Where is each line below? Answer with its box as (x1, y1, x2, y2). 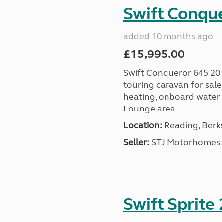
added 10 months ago (123, 31, 213, 42)
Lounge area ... (123, 103, 184, 114)
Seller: (123, 137, 149, 148)
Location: (123, 120, 162, 131)
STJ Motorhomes (149, 137, 220, 148)
